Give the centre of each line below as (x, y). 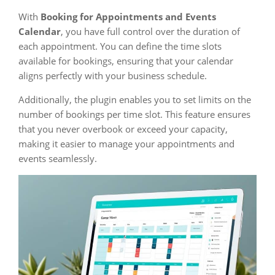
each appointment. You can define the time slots (120, 46)
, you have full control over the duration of (150, 31)
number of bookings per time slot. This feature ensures (134, 114)
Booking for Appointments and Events (128, 17)
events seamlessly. (58, 158)
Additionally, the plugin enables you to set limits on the (135, 99)
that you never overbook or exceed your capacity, (123, 129)
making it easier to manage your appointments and (126, 144)
